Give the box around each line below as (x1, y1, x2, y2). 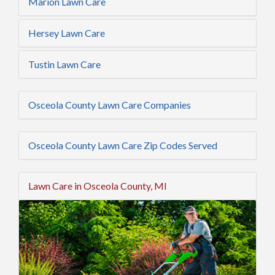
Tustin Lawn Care (28, 58, 101, 70)
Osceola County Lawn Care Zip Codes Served (28, 139, 217, 151)
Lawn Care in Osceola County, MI (28, 180, 167, 192)
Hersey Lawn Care (28, 27, 105, 39)
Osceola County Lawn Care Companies (28, 99, 191, 110)
